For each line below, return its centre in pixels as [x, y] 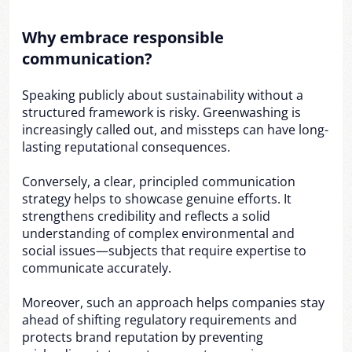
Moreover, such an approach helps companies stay [173, 302]
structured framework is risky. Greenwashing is [161, 112]
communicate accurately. [97, 268]
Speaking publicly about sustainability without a [163, 95]
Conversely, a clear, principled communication [159, 181]
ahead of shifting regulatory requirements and [159, 320]
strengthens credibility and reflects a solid [146, 216]
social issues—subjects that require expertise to [164, 251]
